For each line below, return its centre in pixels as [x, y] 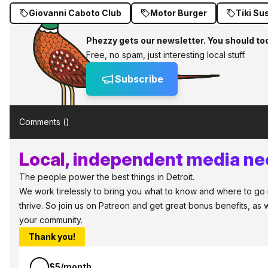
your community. [51, 220]
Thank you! [52, 237]
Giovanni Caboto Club [75, 13]
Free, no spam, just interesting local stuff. [166, 55]
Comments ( [42, 122]
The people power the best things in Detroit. [107, 177]
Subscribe [139, 79]
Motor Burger [179, 13]
